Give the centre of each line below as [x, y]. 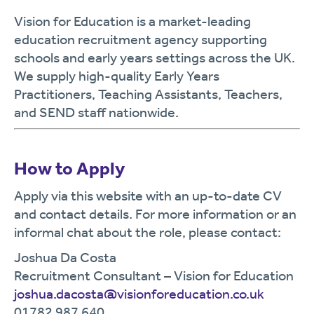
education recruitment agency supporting [141, 39]
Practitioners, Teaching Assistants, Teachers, [148, 94]
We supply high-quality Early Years [117, 76]
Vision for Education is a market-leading [132, 21]
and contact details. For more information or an [155, 214]
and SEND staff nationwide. [96, 112]
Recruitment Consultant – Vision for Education [154, 275]
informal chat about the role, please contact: [148, 232]
